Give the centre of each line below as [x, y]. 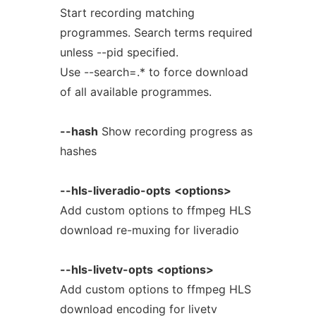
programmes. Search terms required [156, 32]
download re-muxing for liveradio [149, 230]
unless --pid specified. [119, 52]
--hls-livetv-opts [106, 269]
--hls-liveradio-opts [115, 190]
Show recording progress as [175, 131]
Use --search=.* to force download [154, 72]
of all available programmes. [135, 92]
